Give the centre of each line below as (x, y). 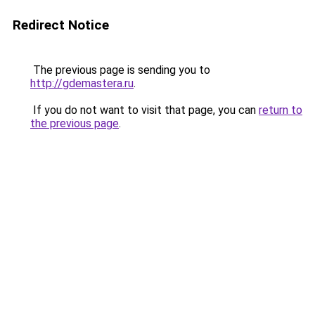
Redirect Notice (61, 25)
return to (281, 110)
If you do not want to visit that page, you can (144, 110)
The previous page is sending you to (120, 70)
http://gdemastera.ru (82, 83)
